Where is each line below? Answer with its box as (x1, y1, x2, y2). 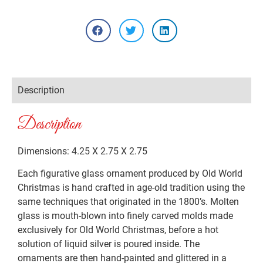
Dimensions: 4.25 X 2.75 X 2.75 (18, 146, 147, 157)
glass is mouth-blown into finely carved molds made (18, 210, 233, 222)
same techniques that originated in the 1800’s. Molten (18, 196, 239, 208)
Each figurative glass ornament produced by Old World (18, 168, 242, 180)
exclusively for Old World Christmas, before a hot (18, 224, 218, 236)
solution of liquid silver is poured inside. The (18, 238, 200, 250)
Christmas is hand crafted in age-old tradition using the (18, 182, 245, 194)
